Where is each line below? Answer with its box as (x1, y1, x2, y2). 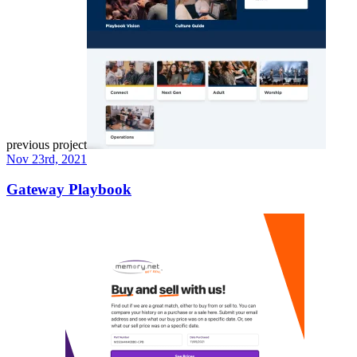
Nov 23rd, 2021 (6, 151, 87, 166)
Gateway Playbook (6, 181, 131, 198)
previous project (6, 137, 87, 151)
